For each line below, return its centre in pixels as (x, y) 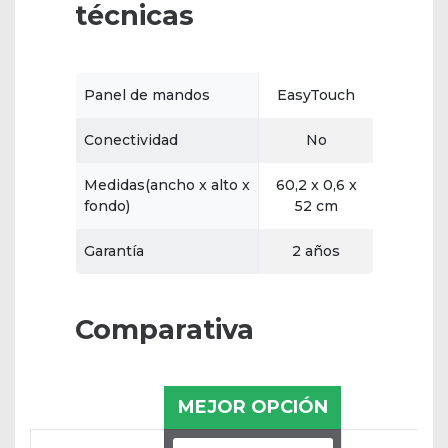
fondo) (107, 206)
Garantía (114, 251)
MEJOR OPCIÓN (252, 407)
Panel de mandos (147, 95)
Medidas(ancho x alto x (167, 185)
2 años (316, 251)
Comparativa (164, 330)
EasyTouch (316, 95)
